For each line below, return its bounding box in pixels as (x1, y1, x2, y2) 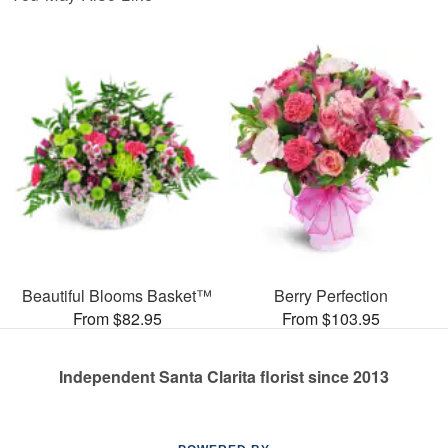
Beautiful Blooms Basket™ (22, 284, 212, 307)
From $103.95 (282, 307, 380, 330)
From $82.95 (72, 307, 162, 330)
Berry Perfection (274, 284, 388, 307)
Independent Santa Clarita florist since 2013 (59, 365, 389, 388)
